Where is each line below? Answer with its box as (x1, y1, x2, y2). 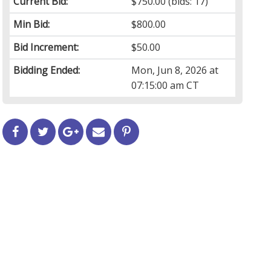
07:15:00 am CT (131, 78, 200, 92)
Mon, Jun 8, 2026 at (131, 63, 219, 77)
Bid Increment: (13, 40, 79, 54)
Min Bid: (13, 17, 50, 31)
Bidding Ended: (13, 63, 80, 77)
